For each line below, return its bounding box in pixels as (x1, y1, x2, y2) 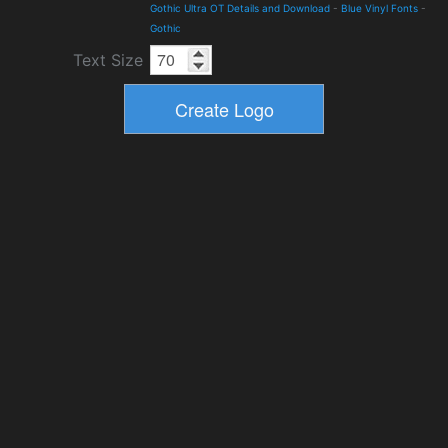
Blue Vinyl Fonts (341, 2, 418, 14)
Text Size (73, 50, 143, 70)
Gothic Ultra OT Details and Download (150, 2, 330, 14)
